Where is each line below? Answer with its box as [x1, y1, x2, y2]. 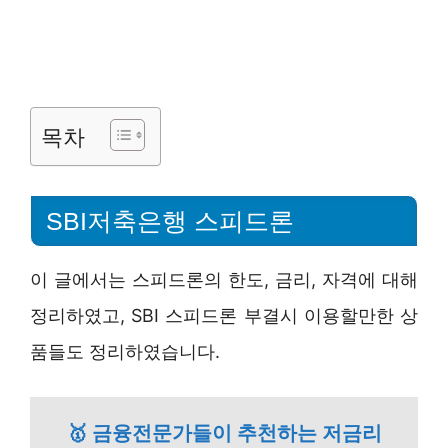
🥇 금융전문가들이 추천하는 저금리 [66, 420, 382, 445]
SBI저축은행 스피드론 [46, 206, 294, 235]
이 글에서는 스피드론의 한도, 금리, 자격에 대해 [30, 268, 418, 290]
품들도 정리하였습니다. [30, 340, 220, 362]
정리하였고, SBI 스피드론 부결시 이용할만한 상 [30, 304, 418, 326]
